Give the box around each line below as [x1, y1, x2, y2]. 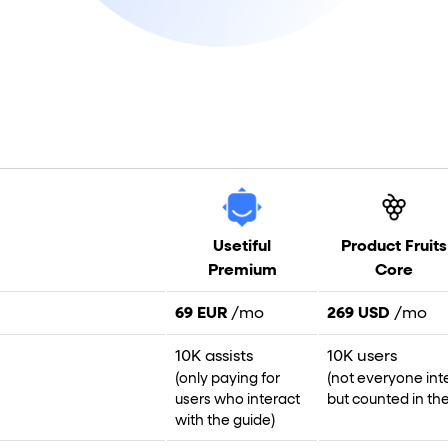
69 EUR [175, 306, 227, 323]
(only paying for [175, 372, 280, 387]
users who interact [175, 393, 300, 408]
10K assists [175, 349, 253, 366]
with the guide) [175, 414, 275, 429]
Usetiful [213, 238, 271, 255]
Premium [207, 262, 277, 279]
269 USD [327, 306, 390, 323]
